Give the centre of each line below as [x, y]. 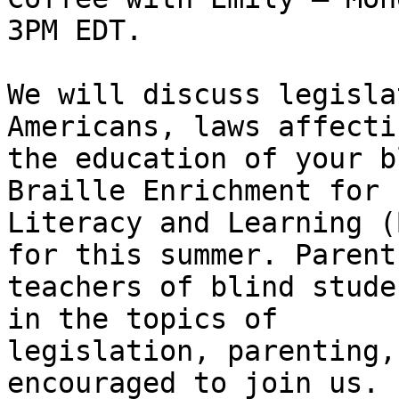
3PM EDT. [75, 31]
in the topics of [151, 319]
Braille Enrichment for [202, 191]
